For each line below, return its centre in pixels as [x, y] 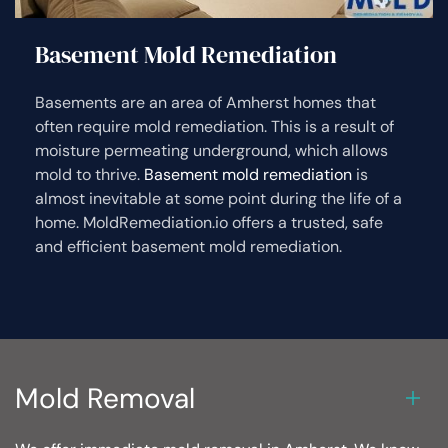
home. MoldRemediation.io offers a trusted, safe [209, 222]
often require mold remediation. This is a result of [214, 126]
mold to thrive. [89, 174]
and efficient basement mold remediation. [188, 246]
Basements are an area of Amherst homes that [205, 102]
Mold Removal [105, 398]
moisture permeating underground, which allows [211, 150]
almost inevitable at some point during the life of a [218, 198]
